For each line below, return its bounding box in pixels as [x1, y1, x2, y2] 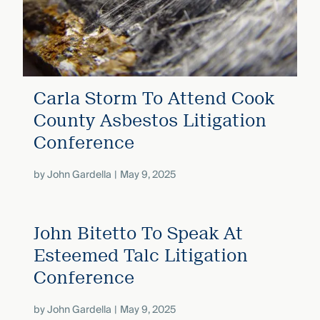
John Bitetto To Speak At [33, 222, 243, 244]
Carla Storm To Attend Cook [33, 87, 274, 109]
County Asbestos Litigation [33, 109, 266, 131]
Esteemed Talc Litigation [33, 244, 248, 266]
